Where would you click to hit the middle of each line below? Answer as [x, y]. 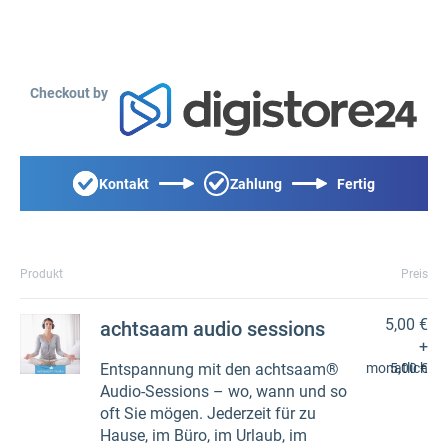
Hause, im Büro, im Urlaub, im [203, 435]
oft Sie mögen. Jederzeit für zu [208, 413]
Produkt [41, 274]
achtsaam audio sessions [212, 329]
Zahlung [256, 183]
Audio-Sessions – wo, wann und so [223, 391]
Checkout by [69, 93]
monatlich [397, 368]
